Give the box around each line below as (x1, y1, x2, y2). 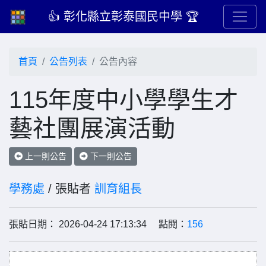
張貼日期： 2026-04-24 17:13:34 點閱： (9, 219, 187, 229)
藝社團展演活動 (9, 115, 175, 141)
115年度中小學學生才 (9, 87, 238, 113)
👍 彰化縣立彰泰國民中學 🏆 (48, 10, 199, 23)
